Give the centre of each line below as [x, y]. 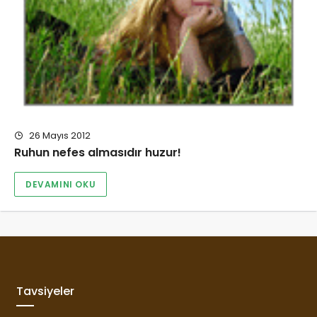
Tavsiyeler [45, 292]
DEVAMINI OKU [61, 184]
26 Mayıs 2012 [59, 135]
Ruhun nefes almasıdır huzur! [98, 153]
